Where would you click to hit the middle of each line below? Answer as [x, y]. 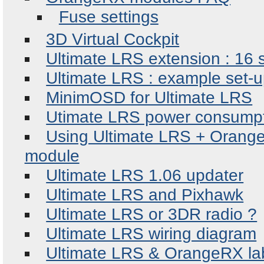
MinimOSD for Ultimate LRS [149, 98]
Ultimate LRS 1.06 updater [145, 175]
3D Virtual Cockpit [113, 39]
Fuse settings [108, 17]
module [52, 156]
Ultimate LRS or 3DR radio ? [152, 214]
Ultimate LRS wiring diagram [151, 234]
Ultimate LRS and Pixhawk [145, 195]
